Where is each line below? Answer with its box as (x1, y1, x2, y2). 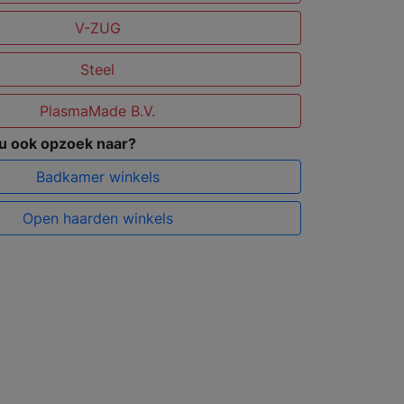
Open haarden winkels (22, 209, 173, 228)
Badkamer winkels (35, 168, 160, 187)
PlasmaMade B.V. (40, 102, 156, 121)
